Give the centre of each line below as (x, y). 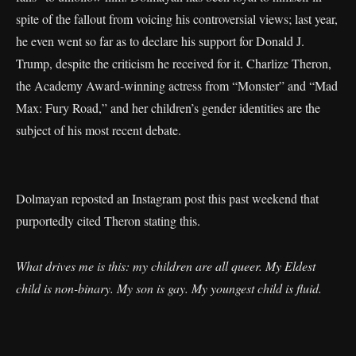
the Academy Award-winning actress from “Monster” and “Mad (177, 85)
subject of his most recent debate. (99, 130)
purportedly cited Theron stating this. (108, 221)
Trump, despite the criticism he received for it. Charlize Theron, (174, 63)
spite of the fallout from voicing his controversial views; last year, (177, 19)
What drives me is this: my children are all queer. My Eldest (166, 266)
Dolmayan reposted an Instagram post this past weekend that (167, 198)
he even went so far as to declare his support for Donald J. (160, 41)
